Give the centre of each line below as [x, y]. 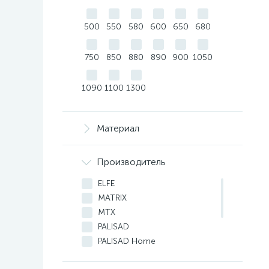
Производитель [131, 162]
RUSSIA [112, 255]
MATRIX [112, 198]
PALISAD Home [127, 241]
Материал [118, 128]
